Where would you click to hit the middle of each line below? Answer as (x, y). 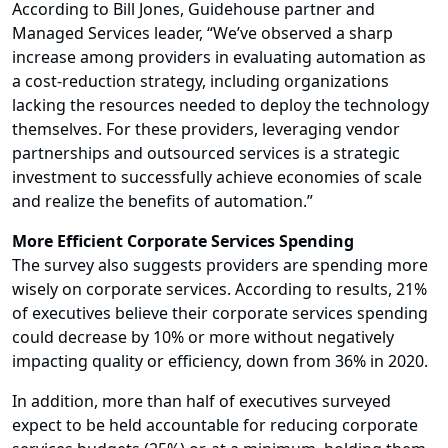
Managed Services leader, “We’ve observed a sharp (202, 33)
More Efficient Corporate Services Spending (183, 241)
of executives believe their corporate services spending (220, 313)
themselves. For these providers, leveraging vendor (206, 129)
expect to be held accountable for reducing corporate (215, 425)
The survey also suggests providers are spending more (220, 265)
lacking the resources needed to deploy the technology (220, 105)
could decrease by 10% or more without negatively (203, 337)
